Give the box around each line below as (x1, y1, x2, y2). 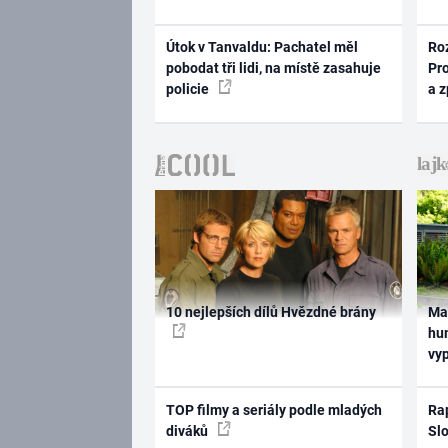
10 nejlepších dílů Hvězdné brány (165, 304, 376, 321)
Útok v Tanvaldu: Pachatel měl (165, 39, 358, 56)
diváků (165, 422, 211, 439)
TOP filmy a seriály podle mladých (165, 401, 382, 418)
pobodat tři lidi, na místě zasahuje (165, 60, 381, 77)
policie (165, 81, 212, 98)
